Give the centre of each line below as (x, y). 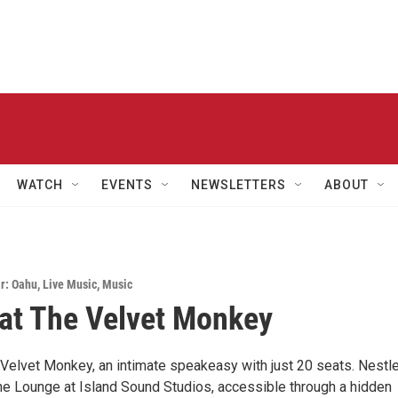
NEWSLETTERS (239, 185)
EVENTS (127, 185)
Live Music (70, 284)
